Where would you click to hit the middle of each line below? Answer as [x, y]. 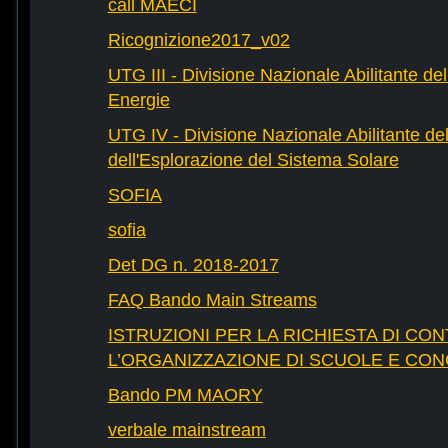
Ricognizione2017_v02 [198, 40]
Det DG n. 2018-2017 [193, 265]
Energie [138, 100]
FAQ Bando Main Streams [212, 300]
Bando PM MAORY [185, 395]
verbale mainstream [186, 430]
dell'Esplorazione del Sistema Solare [253, 160]
